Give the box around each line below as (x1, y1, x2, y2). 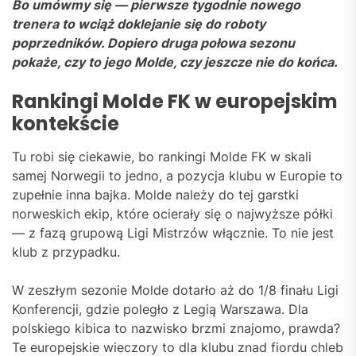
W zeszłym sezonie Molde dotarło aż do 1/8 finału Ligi (12, 282, 339, 299)
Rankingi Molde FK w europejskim (12, 88, 338, 115)
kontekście (12, 110, 119, 137)
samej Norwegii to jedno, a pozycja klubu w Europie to (12, 168, 342, 184)
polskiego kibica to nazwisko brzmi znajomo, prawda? (12, 320, 340, 337)
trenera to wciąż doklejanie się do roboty (12, 16, 265, 33)
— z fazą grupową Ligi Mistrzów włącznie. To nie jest (12, 225, 334, 242)
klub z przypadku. (12, 244, 120, 261)
